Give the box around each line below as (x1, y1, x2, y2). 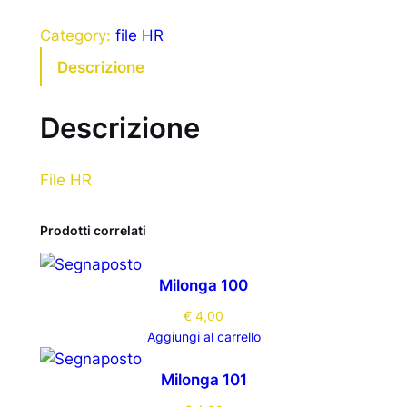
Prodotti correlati (39, 223, 146, 239)
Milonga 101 (160, 370, 247, 389)
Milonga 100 (159, 275, 248, 294)
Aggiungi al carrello (146, 328, 261, 344)
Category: (39, 26, 115, 45)
